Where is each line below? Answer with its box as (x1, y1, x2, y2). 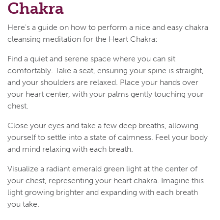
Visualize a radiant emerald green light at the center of (7, 164, 197, 173)
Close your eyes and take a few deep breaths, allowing (7, 120, 198, 130)
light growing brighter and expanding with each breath (7, 187, 198, 197)
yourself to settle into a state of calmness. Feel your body (7, 132, 208, 142)
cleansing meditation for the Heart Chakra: (7, 34, 158, 44)
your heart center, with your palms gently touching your (7, 89, 204, 99)
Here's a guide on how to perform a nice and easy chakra (7, 22, 208, 32)
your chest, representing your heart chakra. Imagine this (7, 175, 204, 185)
